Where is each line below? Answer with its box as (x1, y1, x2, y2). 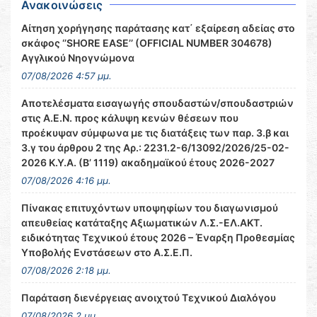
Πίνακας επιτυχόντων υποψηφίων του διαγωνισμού (21, 202, 278, 214)
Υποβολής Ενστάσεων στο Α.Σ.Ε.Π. (21, 246, 192, 258)
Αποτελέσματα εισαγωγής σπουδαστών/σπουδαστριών (21, 97, 294, 109)
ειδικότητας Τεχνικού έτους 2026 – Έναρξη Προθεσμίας (21, 231, 295, 243)
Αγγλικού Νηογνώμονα (21, 52, 134, 64)
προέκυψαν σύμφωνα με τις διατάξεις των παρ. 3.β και (21, 127, 289, 139)
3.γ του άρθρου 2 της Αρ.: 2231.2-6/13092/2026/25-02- (21, 142, 289, 154)
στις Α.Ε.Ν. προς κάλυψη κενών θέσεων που (21, 112, 238, 124)
